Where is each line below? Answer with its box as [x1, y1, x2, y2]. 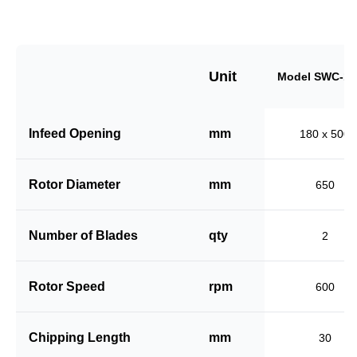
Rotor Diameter [29, 177, 120, 191]
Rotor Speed [29, 279, 105, 293]
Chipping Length [29, 330, 131, 344]
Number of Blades [29, 228, 138, 242]
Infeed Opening [29, 126, 121, 140]
